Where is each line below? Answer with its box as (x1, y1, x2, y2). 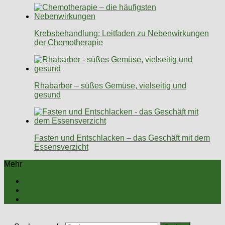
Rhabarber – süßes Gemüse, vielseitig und (34, 81, 186, 90)
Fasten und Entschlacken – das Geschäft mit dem (34, 133, 210, 142)
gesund (34, 90, 61, 99)
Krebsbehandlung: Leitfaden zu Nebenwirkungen (34, 29, 209, 38)
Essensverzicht (34, 142, 88, 151)
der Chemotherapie (34, 38, 103, 47)
